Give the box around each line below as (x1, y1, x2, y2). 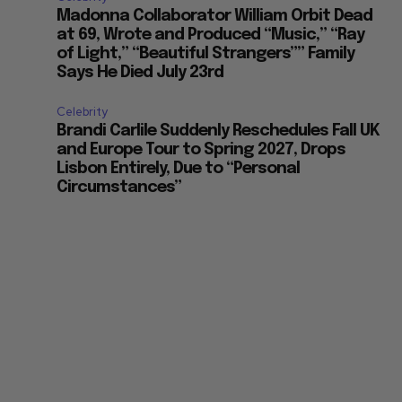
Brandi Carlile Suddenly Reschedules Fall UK (57, 123, 380, 140)
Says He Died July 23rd (57, 65, 224, 82)
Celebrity (57, 104, 109, 120)
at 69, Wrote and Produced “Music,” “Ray (57, 27, 365, 44)
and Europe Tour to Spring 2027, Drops (57, 142, 346, 159)
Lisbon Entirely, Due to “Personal (57, 161, 301, 178)
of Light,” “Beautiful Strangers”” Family (57, 46, 355, 63)
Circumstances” (57, 179, 182, 197)
